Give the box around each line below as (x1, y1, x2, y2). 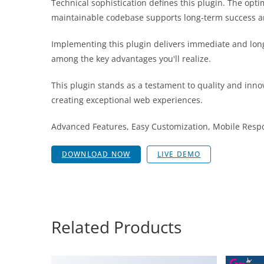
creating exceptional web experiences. (51, 94, 203, 105)
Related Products (51, 216, 181, 239)
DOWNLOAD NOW (61, 149, 131, 160)
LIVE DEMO (157, 149, 201, 160)
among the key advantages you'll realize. (51, 53, 211, 64)
